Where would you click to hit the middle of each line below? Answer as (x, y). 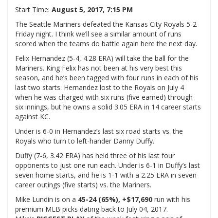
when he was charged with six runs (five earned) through (104, 97)
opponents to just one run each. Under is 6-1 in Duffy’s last (108, 165)
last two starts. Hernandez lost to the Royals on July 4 (100, 88)
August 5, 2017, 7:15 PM (91, 10)
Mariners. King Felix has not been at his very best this (99, 68)
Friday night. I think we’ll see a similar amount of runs (98, 34)
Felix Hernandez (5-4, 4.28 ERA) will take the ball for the (102, 58)
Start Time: (32, 10)
